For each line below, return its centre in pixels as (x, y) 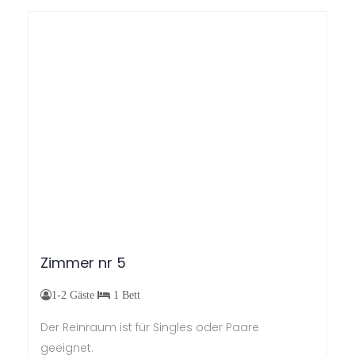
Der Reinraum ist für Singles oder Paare (150, 327)
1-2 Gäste (74, 294)
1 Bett (125, 294)
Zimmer (67, 262)
